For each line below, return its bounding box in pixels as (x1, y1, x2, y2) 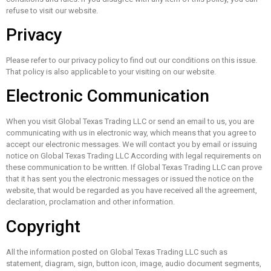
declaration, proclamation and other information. (6, 197, 175, 207)
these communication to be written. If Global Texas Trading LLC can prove (6, 163, 262, 172)
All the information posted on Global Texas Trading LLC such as (6, 247, 227, 256)
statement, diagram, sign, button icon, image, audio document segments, (6, 258, 261, 268)
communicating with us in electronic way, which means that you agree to (6, 128, 256, 138)
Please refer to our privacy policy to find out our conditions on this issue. (6, 55, 257, 65)
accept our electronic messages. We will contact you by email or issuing (6, 140, 257, 149)
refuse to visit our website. (6, 5, 98, 15)
